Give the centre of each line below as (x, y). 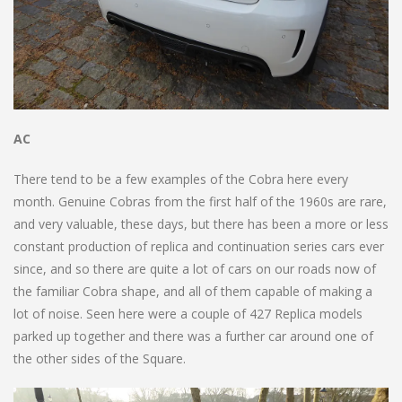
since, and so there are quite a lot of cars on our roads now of (195, 268)
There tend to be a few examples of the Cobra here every (181, 179)
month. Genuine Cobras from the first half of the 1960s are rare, (200, 201)
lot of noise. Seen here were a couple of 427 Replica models (188, 313)
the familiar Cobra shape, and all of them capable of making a (193, 291)
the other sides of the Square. (100, 358)
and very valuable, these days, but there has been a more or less (201, 223)
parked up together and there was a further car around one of (193, 336)
